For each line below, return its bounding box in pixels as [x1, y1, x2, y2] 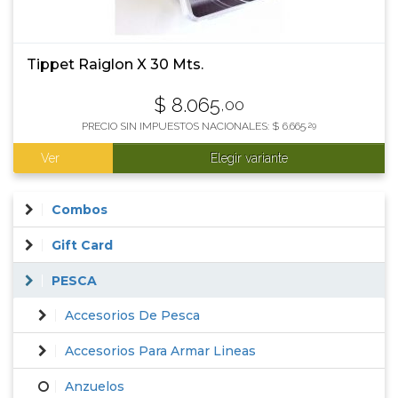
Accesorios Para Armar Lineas [65, 343, 256, 359]
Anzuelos [65, 378, 124, 394]
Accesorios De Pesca [65, 307, 200, 323]
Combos [52, 202, 107, 218]
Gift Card [52, 237, 113, 253]
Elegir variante [210, 151, 288, 165]
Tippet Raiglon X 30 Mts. [27, 56, 203, 73]
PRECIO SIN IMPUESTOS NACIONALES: [82, 120, 272, 132]
